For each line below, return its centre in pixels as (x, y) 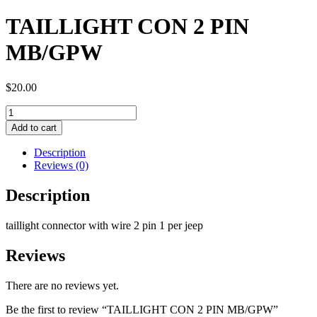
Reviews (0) (61, 165)
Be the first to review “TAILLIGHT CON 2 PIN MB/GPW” (142, 309)
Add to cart (34, 127)
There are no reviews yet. (62, 285)
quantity (23, 174)
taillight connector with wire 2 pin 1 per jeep (104, 225)
